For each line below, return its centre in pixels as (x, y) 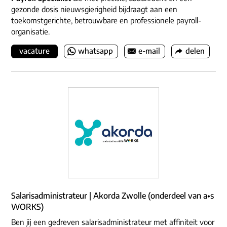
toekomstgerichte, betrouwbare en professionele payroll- (106, 21)
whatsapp (96, 51)
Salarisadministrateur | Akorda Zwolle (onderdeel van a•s (112, 196)
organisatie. (30, 32)
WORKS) (27, 207)
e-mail (149, 51)
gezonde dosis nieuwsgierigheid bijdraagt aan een (94, 9)
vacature (34, 51)
